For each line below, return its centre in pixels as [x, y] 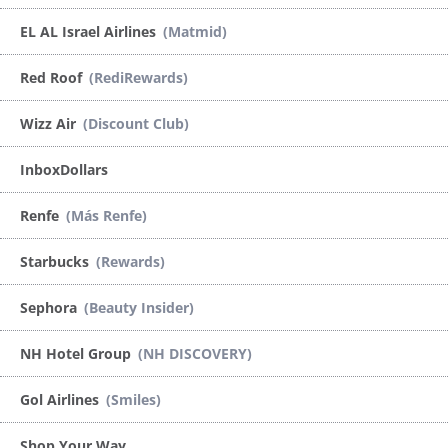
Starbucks [56, 261]
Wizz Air [50, 123]
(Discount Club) [136, 123]
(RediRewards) [138, 77]
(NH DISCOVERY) [195, 353]
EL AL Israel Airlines [90, 31]
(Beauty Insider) [139, 307]
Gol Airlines [61, 399]
